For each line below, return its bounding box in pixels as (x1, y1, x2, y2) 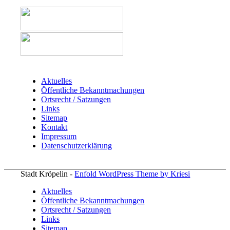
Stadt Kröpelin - (21, 169, 75, 178)
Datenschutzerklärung (41, 141, 112, 150)
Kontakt (41, 122, 68, 131)
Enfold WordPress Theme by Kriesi (74, 169, 190, 178)
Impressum (41, 131, 77, 141)
